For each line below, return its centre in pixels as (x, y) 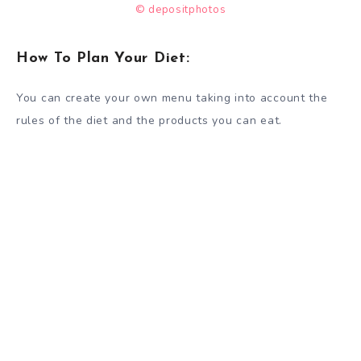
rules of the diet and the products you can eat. (149, 121)
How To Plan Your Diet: (103, 58)
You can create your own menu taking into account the (172, 98)
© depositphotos (180, 10)
